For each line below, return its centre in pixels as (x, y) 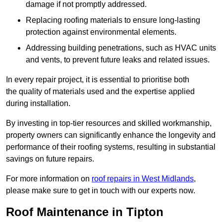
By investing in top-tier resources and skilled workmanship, (109, 123)
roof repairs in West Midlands (143, 179)
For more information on (49, 179)
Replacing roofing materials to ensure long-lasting (113, 20)
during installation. (38, 104)
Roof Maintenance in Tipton (85, 212)
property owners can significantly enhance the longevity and (111, 135)
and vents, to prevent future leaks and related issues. (118, 60)
